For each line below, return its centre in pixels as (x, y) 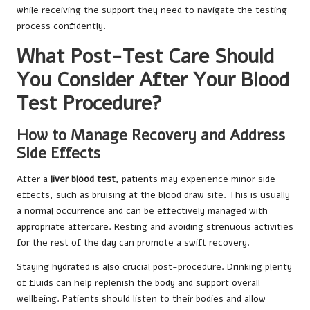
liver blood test (83, 179)
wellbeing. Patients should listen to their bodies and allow (141, 298)
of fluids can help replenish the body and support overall (138, 282)
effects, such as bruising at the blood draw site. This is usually (153, 194)
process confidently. (61, 26)
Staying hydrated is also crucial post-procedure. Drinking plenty (154, 266)
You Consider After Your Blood (153, 80)
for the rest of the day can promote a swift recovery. (133, 242)
